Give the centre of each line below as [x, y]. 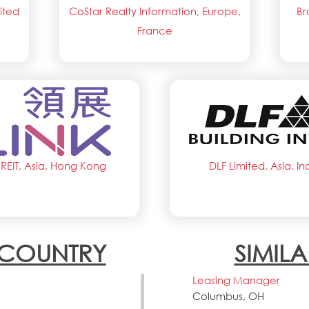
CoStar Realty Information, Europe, [154, 11]
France [154, 31]
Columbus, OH [228, 296]
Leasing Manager [236, 280]
